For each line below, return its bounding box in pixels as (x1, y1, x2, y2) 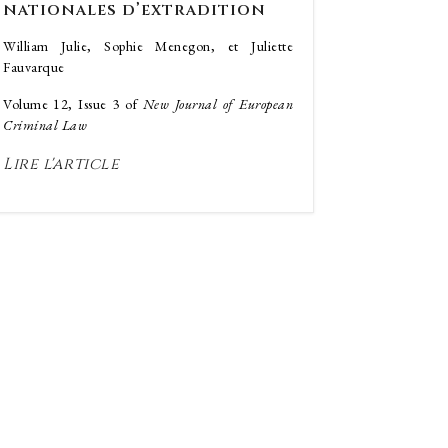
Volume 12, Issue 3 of (3, 95, 143, 113)
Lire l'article (3, 153, 119, 175)
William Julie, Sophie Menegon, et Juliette (3, 37, 293, 55)
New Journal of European (142, 95, 293, 113)
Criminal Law (3, 116, 87, 134)
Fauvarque (3, 58, 65, 76)
